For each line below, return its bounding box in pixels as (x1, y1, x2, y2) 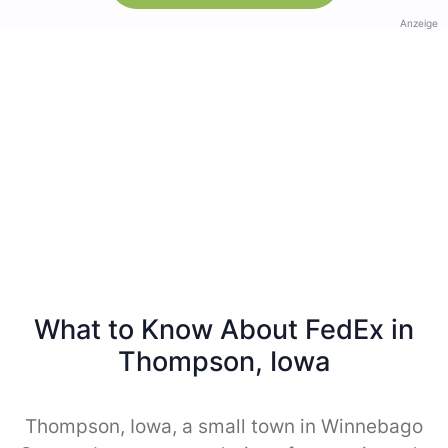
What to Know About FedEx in (34, 312, 414, 346)
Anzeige (400, 16, 438, 29)
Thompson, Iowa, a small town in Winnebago (25, 414, 423, 438)
